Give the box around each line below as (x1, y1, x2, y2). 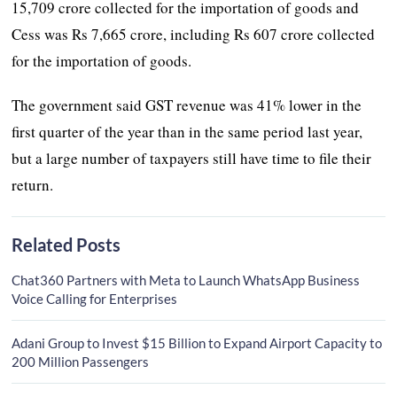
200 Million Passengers (12, 353, 150, 370)
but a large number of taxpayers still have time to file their (12, 147, 372, 168)
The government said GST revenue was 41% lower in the (12, 94, 362, 115)
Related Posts (12, 233, 121, 255)
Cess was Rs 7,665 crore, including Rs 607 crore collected (12, 23, 376, 44)
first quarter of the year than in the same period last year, (12, 121, 363, 142)
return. (12, 174, 54, 195)
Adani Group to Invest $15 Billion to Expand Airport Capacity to (12, 334, 383, 351)
